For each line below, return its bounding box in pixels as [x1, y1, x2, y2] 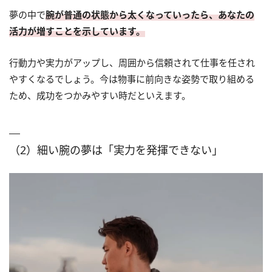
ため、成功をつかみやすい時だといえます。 [9, 89, 191, 101]
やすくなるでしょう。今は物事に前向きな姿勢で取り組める [9, 72, 254, 85]
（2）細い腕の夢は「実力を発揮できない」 [9, 142, 223, 157]
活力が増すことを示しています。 [9, 24, 145, 37]
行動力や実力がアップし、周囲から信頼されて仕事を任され [9, 56, 255, 69]
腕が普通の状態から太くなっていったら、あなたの [46, 8, 254, 21]
